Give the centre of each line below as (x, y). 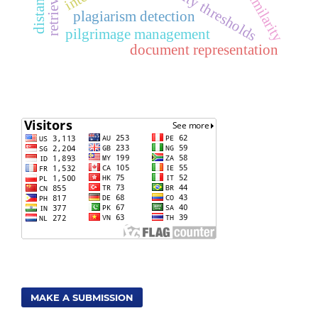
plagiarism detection (135, 16)
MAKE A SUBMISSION (82, 297)
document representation (204, 49)
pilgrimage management (138, 34)
